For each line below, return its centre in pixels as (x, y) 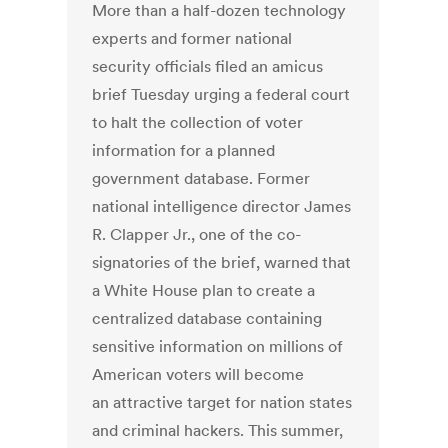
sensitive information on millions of (218, 346)
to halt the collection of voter (198, 122)
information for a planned (184, 150)
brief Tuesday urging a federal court (221, 94)
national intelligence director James (222, 206)
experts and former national (192, 38)
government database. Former (201, 178)
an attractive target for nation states (222, 402)
